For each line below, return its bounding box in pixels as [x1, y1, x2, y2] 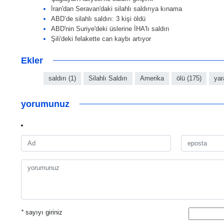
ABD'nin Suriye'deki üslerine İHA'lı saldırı [51, 24, 169, 32]
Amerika [140, 74, 164, 82]
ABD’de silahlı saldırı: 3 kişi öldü [51, 14, 145, 22]
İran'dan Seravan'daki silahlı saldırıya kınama [51, 4, 182, 12]
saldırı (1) [48, 74, 76, 82]
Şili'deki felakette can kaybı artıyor [51, 34, 151, 42]
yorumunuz [21, 98, 69, 109]
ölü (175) [176, 74, 201, 82]
